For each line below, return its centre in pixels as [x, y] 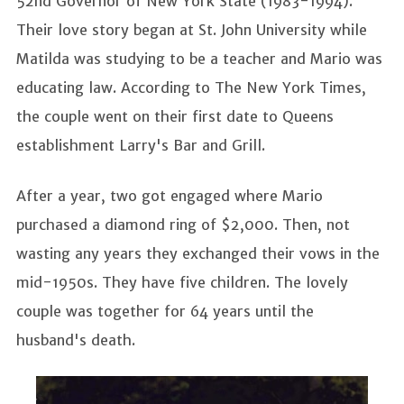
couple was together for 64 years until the [165, 312]
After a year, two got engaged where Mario [170, 196]
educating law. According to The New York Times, [191, 88]
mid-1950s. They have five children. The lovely [182, 283]
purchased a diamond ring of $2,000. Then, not [183, 225]
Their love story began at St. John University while [192, 30]
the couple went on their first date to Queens [175, 117]
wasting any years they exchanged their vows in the [198, 254]
